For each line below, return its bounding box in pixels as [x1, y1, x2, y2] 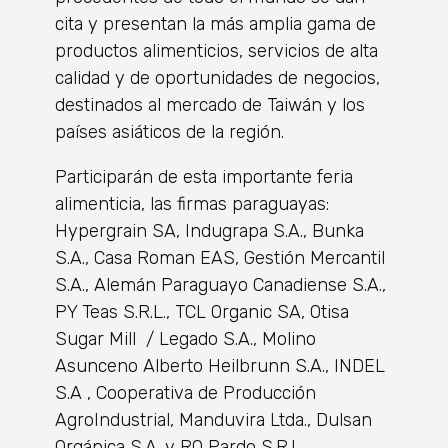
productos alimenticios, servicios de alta [55, 40, 378, 63]
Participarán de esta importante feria [55, 166, 353, 189]
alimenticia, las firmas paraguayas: [55, 193, 329, 216]
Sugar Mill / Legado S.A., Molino [55, 328, 316, 351]
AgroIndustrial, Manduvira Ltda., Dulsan [55, 409, 372, 432]
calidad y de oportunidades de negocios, [55, 67, 380, 90]
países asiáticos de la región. [55, 121, 284, 144]
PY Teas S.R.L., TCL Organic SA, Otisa [55, 301, 349, 324]
